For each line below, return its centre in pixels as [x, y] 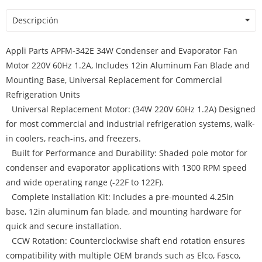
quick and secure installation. [64, 226]
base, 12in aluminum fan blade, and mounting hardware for [124, 211]
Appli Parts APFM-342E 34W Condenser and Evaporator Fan [122, 51]
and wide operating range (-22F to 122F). [85, 182]
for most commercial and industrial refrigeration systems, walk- [130, 124]
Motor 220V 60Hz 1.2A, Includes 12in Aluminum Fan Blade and [128, 65]
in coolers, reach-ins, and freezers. [73, 138]
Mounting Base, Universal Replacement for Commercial [114, 80]
